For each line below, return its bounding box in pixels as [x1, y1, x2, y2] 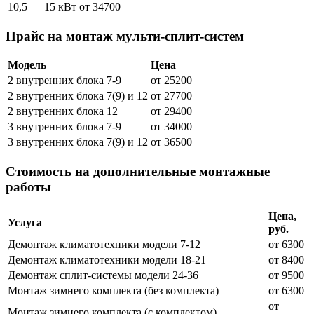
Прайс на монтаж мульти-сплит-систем [6, 28, 244, 43]
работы [6, 179, 51, 194]
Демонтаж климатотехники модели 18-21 [8, 253, 206, 266]
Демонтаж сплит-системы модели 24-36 [8, 268, 198, 281]
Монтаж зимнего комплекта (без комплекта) [8, 284, 219, 296]
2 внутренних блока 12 [8, 105, 118, 118]
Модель [8, 59, 46, 71]
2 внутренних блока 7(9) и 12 [8, 90, 148, 102]
